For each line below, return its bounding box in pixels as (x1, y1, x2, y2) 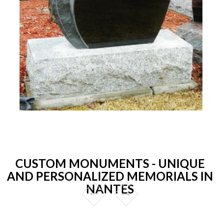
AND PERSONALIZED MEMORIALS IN (7, 168, 213, 183)
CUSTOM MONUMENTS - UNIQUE (15, 156, 205, 170)
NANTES (86, 181, 134, 196)
